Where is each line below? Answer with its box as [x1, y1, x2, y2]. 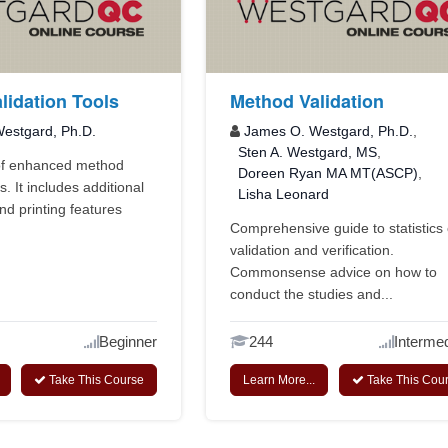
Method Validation [230, 87, 385, 114]
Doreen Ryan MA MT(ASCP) [238, 164, 419, 181]
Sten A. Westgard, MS [238, 143, 378, 160]
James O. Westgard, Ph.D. [244, 122, 414, 139]
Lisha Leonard [238, 185, 330, 202]
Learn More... [243, 372, 316, 387]
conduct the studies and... [230, 285, 394, 302]
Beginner [99, 332, 158, 350]
